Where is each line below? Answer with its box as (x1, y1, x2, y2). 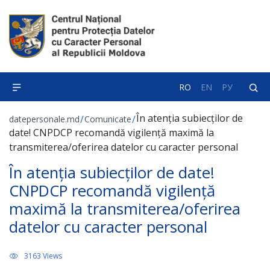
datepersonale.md (9, 113, 80, 125)
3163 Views (24, 251, 62, 261)
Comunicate (84, 113, 131, 125)
